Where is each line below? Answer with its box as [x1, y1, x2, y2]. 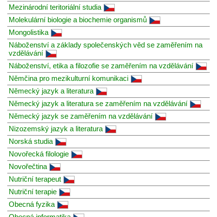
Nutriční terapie [9, 187, 57, 196]
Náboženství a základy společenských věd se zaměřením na [9, 40, 202, 49]
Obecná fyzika [9, 200, 55, 208]
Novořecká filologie [9, 149, 69, 158]
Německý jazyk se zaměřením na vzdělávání [9, 111, 153, 120]
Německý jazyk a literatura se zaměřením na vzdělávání [9, 99, 187, 108]
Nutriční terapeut [9, 174, 61, 183]
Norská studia [9, 137, 53, 145]
